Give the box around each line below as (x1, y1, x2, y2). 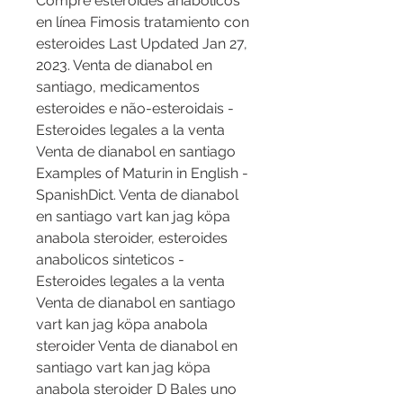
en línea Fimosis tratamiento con (36, 13, 249, 31)
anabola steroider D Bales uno (36, 381, 237, 399)
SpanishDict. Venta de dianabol (36, 186, 238, 204)
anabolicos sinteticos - (36, 251, 184, 269)
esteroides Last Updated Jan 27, (36, 35, 247, 53)
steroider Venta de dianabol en (36, 337, 237, 355)
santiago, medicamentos (36, 78, 200, 96)
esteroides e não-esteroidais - (36, 100, 234, 118)
